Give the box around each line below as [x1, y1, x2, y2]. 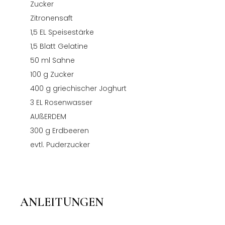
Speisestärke [48, 27, 94, 37]
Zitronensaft [30, 13, 73, 23]
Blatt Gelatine [40, 41, 88, 51]
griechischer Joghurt [53, 83, 127, 93]
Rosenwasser [45, 97, 92, 107]
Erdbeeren [52, 125, 89, 136]
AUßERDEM [30, 111, 66, 122]
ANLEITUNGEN [20, 194, 103, 209]
